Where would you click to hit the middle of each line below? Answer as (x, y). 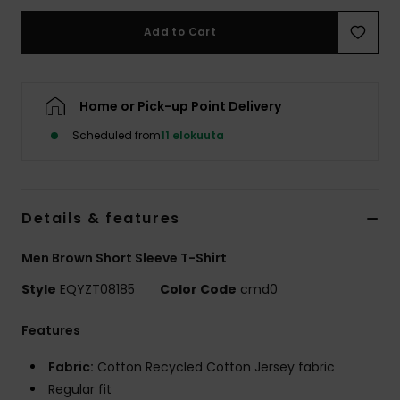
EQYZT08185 (97, 290)
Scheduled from (117, 136)
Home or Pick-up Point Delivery (180, 107)
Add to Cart (180, 32)
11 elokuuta (192, 136)
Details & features (101, 219)
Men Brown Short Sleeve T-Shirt (124, 258)
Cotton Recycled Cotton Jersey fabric (214, 367)
